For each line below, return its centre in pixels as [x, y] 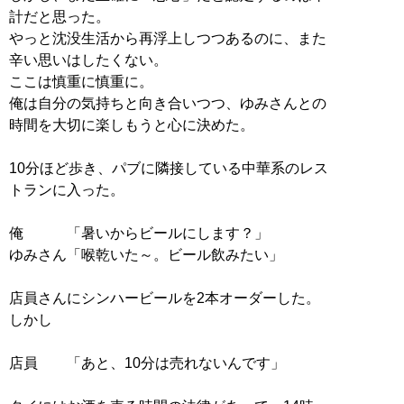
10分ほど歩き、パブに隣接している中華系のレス [169, 168]
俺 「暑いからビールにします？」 [139, 233]
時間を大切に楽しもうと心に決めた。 [132, 124]
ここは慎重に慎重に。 [81, 81]
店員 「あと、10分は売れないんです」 [147, 363]
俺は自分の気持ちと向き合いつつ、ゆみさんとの [168, 103]
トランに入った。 [67, 189]
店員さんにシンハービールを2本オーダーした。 [165, 298]
